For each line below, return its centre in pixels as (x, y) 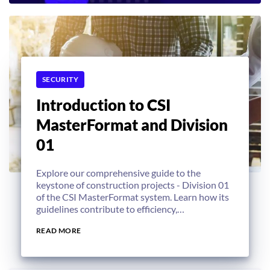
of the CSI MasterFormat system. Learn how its (133, 197)
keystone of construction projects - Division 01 (133, 185)
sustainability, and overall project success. (122, 221)
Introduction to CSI (103, 105)
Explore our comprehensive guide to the (118, 173)
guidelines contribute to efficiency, (107, 209)
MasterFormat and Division (132, 125)
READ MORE (59, 230)
